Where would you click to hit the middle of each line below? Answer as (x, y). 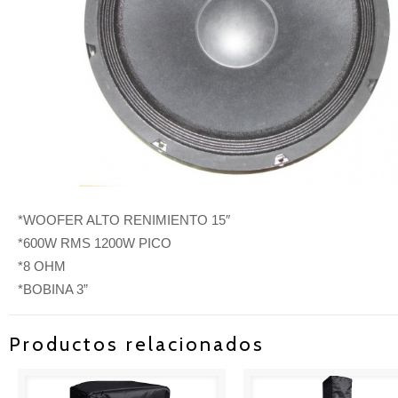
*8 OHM (42, 267)
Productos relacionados (137, 345)
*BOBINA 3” (53, 290)
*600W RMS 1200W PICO (95, 243)
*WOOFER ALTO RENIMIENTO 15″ (124, 220)
